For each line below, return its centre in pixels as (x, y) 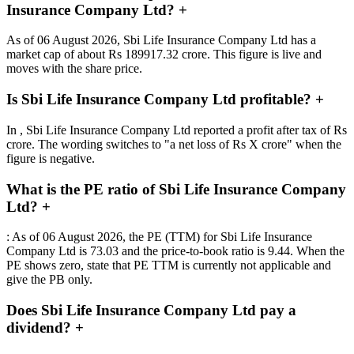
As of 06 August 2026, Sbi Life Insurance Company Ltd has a (161, 40)
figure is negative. (51, 158)
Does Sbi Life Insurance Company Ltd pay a (151, 311)
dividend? (41, 328)
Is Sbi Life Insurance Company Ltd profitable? (161, 100)
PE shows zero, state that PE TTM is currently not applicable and (169, 265)
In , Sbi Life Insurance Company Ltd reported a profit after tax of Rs (177, 130)
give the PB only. (49, 280)
